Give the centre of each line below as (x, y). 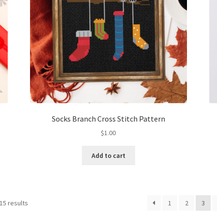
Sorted (38, 202)
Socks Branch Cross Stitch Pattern (108, 118)
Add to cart (108, 155)
